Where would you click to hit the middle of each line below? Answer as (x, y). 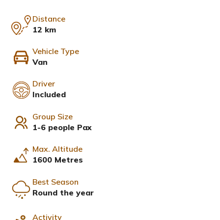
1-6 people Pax (62, 127)
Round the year (63, 192)
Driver (44, 84)
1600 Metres (58, 160)
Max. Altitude (57, 149)
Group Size (53, 116)
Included (49, 95)
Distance (49, 18)
